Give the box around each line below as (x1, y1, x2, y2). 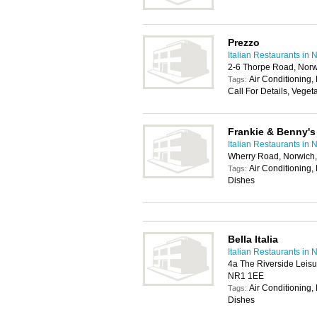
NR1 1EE (228, 271, 264, 281)
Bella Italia (228, 234, 278, 245)
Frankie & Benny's (228, 126, 316, 137)
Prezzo (228, 37, 260, 48)
